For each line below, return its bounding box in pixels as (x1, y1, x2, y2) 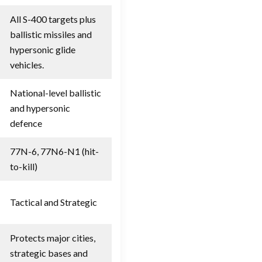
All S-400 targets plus (10, 13, 96, 25)
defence (10, 117, 42, 129)
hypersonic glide (10, 43, 75, 55)
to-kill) (10, 160, 37, 172)
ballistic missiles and (10, 28, 92, 40)
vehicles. (10, 58, 44, 70)
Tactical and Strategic (10, 196, 97, 208)
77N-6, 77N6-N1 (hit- (10, 145, 99, 157)
